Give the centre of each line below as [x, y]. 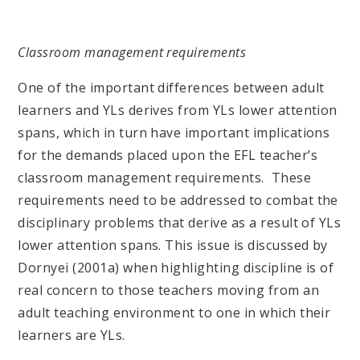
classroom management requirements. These [165, 177]
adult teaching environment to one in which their [174, 312]
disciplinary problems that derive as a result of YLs [180, 222]
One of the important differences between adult [171, 87]
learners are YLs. [82, 335]
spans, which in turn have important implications [174, 132]
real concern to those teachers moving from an [169, 290]
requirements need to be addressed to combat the [178, 200]
